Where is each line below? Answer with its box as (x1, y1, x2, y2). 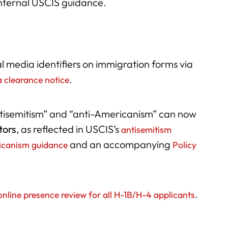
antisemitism (121, 124, 172, 136)
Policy (173, 139, 197, 151)
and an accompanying (68, 138, 173, 151)
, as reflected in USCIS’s (16, 123, 122, 136)
